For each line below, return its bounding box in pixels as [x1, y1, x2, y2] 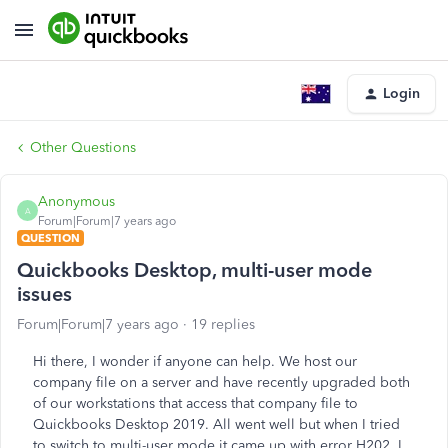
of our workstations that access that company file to [33, 395, 358, 412]
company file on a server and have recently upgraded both [33, 374, 410, 391]
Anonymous [38, 193, 115, 210]
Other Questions [30, 139, 136, 156]
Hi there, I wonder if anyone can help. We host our [33, 353, 357, 370]
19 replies [191, 316, 255, 333]
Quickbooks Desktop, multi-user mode [17, 258, 372, 282]
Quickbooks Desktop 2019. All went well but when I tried [33, 416, 400, 433]
